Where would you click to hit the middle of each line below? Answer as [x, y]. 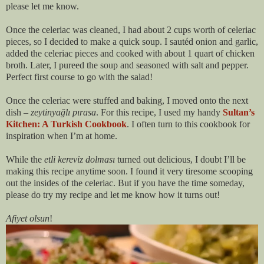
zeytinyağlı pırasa [63, 112]
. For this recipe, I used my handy [159, 112]
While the [25, 159]
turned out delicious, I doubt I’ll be [180, 159]
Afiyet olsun [28, 218]
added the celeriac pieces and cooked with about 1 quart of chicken [130, 53]
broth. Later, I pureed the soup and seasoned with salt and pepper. [127, 65]
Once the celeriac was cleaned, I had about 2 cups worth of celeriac [131, 29]
